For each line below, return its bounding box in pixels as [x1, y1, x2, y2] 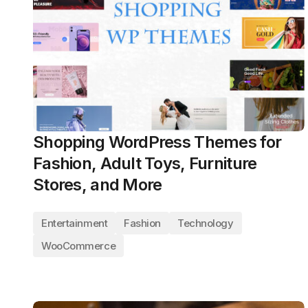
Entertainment [41, 217, 108, 230]
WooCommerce [41, 239, 116, 252]
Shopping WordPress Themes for [33, 132, 282, 152]
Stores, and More [33, 175, 162, 195]
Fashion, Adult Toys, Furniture [33, 153, 257, 173]
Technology [177, 217, 234, 230]
